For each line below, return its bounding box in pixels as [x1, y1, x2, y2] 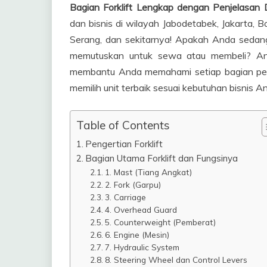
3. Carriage [104, 192, 146, 203]
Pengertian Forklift [85, 138, 163, 150]
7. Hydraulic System [104, 242, 179, 253]
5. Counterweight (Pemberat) [104, 217, 216, 228]
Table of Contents [76, 118, 170, 133]
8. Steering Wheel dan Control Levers [104, 254, 247, 265]
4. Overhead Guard [104, 204, 177, 215]
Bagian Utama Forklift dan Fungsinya [85, 153, 238, 164]
